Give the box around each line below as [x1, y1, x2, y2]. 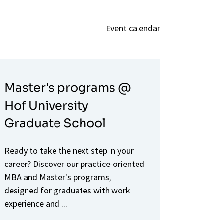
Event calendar [106, 22, 160, 34]
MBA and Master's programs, [4, 171, 111, 183]
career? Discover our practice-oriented [4, 158, 145, 169]
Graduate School [4, 115, 106, 131]
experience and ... [4, 197, 68, 209]
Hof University [4, 98, 89, 113]
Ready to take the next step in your [4, 144, 134, 156]
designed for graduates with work [4, 184, 131, 196]
